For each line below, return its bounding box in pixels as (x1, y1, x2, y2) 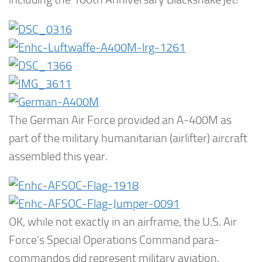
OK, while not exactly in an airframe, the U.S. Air (9, 215, 237, 229)
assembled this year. (9, 149, 108, 163)
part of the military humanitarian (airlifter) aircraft (9, 131, 247, 145)
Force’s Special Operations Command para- (9, 233, 219, 247)
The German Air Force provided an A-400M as (9, 113, 232, 127)
